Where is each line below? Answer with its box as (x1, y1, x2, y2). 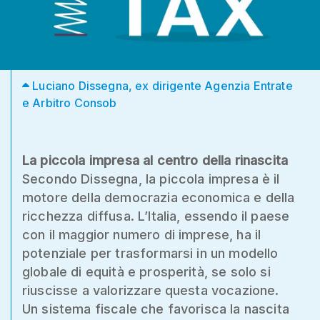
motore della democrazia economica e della (22, 189, 295, 205)
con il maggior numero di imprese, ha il (22, 226, 261, 242)
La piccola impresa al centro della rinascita (22, 152, 289, 168)
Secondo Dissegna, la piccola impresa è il (22, 171, 280, 186)
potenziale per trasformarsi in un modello (22, 245, 279, 261)
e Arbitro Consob (22, 95, 117, 110)
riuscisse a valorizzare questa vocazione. (22, 282, 279, 298)
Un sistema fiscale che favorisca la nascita (22, 301, 289, 316)
